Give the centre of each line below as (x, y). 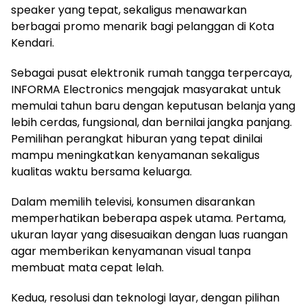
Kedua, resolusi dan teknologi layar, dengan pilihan (145, 297)
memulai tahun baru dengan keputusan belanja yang (153, 106)
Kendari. (33, 42)
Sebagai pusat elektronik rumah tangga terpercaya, (151, 73)
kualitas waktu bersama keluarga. (101, 171)
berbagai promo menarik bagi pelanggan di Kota (143, 26)
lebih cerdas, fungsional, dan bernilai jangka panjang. (151, 122)
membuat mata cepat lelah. (87, 267)
